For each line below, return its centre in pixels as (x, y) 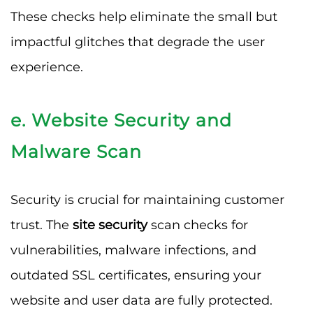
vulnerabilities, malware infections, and (133, 250)
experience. (47, 67)
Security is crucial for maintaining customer (147, 199)
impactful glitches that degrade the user (138, 42)
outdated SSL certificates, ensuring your (136, 275)
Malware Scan (76, 151)
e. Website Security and (121, 120)
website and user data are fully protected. (141, 300)
